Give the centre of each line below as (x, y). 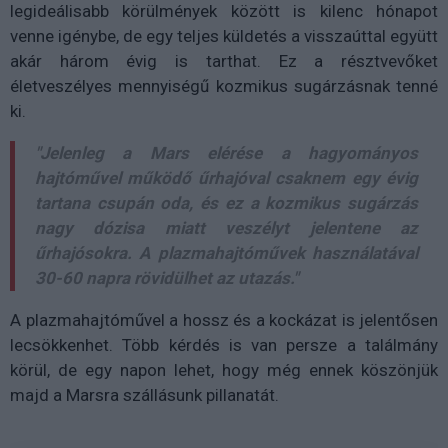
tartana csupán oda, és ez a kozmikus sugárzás (226, 203)
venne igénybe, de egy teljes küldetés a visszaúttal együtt (224, 36)
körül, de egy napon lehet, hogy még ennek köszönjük (224, 370)
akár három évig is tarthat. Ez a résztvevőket (224, 61)
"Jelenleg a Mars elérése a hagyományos (226, 153)
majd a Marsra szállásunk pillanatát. (144, 395)
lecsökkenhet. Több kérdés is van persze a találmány (224, 345)
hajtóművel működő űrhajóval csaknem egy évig (226, 178)
